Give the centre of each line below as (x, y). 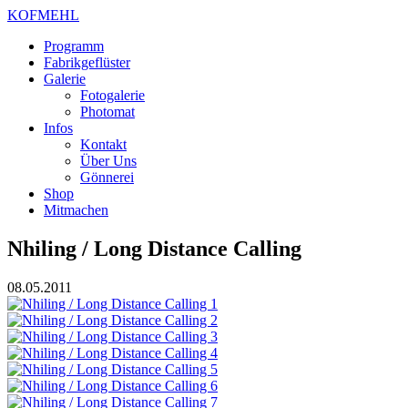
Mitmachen (76, 210)
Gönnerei (107, 177)
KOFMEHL (43, 15)
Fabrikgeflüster (87, 62)
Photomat (107, 112)
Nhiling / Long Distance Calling (154, 248)
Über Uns (108, 161)
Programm (74, 46)
